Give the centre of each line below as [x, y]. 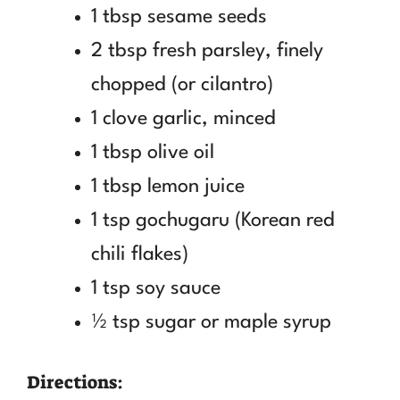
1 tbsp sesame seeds [179, 17]
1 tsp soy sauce [156, 288]
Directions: [75, 382]
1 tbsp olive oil [153, 152]
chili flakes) [140, 254]
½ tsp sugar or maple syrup [211, 322]
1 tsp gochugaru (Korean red [213, 220]
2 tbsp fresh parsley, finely [207, 50]
